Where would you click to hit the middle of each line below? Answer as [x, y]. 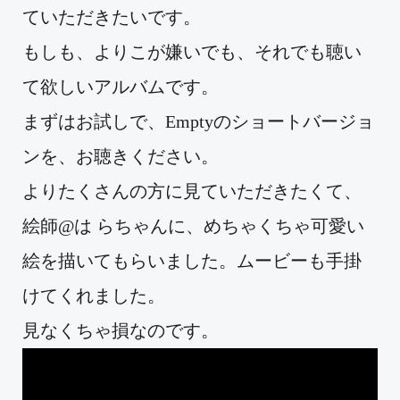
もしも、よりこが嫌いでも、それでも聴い [192, 51]
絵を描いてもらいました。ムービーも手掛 [192, 260]
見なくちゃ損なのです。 [121, 330]
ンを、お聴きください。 [121, 156]
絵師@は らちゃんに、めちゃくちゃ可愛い [193, 225]
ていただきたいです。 [112, 17]
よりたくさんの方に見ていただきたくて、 [192, 191]
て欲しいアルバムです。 [121, 86]
